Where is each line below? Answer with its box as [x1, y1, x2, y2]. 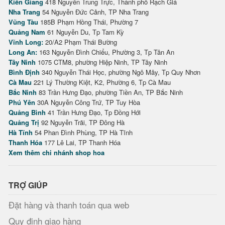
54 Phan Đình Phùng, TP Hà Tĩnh [33, 128, 133, 137]
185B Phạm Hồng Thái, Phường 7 [38, 17, 138, 27]
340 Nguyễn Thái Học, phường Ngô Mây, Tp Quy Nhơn [40, 67, 200, 77]
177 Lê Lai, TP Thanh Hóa [42, 138, 121, 147]
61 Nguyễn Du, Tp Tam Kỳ [45, 27, 124, 37]
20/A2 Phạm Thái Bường [43, 37, 117, 47]
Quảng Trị [9, 118, 39, 127]
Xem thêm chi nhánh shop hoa [9, 148, 104, 157]
